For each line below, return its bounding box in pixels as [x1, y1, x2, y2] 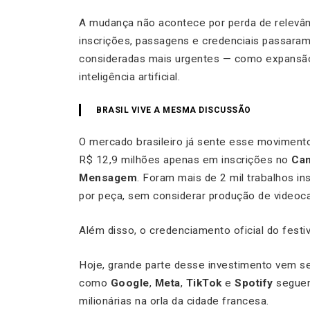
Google [110, 277, 149, 290]
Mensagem [79, 172, 137, 185]
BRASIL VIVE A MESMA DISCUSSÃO [96, 105, 251, 116]
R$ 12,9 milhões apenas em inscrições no [79, 154, 291, 167]
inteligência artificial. [79, 71, 180, 84]
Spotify [235, 277, 273, 290]
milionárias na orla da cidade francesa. [79, 295, 269, 308]
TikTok [185, 277, 222, 290]
